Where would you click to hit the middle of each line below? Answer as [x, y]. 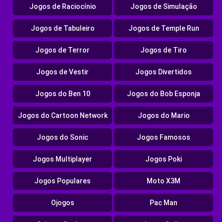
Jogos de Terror [62, 50]
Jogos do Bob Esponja [164, 94]
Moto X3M [164, 181]
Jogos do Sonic [62, 138]
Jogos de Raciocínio [62, 7]
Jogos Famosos [164, 138]
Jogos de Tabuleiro [62, 28]
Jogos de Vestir [62, 72]
